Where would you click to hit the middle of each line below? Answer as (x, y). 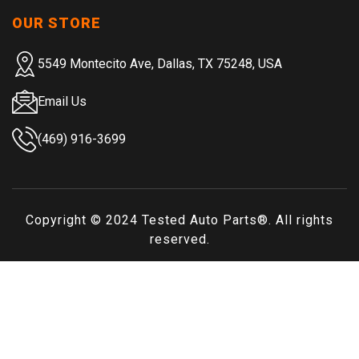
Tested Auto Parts (200, 220)
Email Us (62, 101)
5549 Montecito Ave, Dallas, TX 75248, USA (160, 63)
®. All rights (295, 220)
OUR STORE (56, 22)
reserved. (179, 239)
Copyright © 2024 (84, 220)
